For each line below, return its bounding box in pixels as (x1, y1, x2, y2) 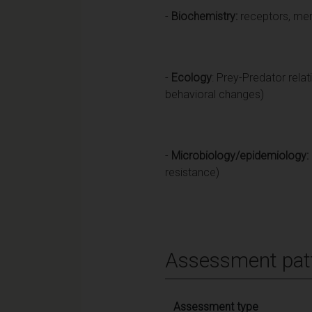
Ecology (171, 70, 212, 84)
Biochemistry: (169, 9, 237, 23)
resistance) (165, 165, 219, 179)
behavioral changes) (165, 87, 264, 101)
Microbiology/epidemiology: (171, 148, 309, 162)
